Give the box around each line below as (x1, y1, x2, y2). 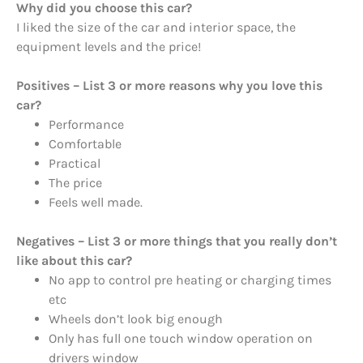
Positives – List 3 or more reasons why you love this (16, 78, 322, 94)
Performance (49, 117, 124, 133)
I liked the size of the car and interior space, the (16, 19, 296, 36)
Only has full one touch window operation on (49, 331, 313, 347)
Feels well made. (49, 194, 143, 211)
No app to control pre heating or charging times (49, 272, 331, 288)
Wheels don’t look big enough (49, 311, 223, 327)
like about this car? (16, 253, 132, 269)
